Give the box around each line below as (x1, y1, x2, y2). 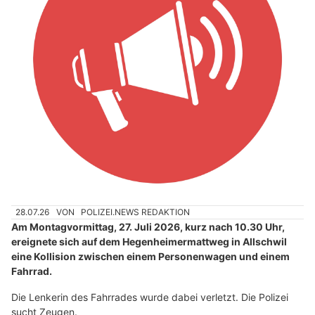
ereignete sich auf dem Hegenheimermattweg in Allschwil (11, 235, 287, 247)
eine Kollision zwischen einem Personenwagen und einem (11, 250, 290, 262)
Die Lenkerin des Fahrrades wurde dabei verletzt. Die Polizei (11, 290, 288, 303)
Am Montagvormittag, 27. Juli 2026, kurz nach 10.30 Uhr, (11, 220, 285, 233)
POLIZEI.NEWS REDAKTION (81, 206, 191, 217)
